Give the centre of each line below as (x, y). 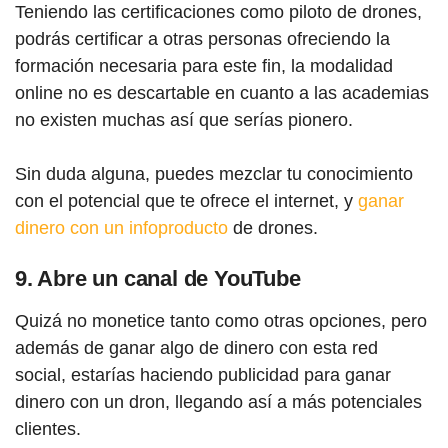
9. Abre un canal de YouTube (158, 278)
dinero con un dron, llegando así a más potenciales (218, 401)
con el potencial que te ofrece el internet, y (186, 200)
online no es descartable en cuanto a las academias (222, 92)
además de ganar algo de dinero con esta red (196, 347)
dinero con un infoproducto (121, 227)
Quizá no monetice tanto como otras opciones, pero (221, 320)
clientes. (48, 428)
